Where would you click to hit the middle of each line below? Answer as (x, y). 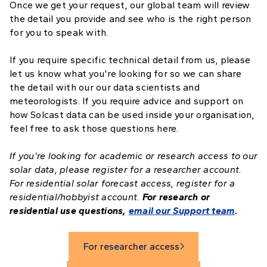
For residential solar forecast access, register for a (122, 183)
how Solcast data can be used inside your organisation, (132, 115)
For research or (176, 197)
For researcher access (131, 246)
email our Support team (182, 211)
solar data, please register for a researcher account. (126, 170)
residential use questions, (69, 211)
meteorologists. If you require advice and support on (126, 101)
